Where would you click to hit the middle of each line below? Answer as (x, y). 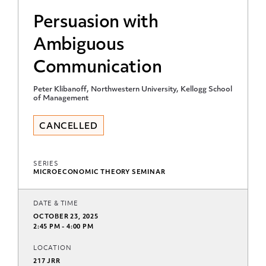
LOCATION (53, 248)
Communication (98, 68)
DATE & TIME (56, 204)
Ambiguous (79, 45)
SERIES (46, 164)
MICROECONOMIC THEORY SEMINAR (99, 172)
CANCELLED (69, 126)
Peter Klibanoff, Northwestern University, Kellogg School (133, 89)
